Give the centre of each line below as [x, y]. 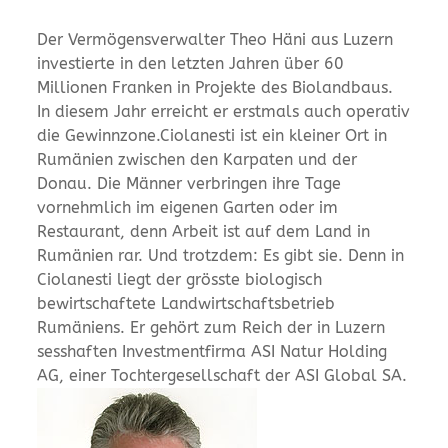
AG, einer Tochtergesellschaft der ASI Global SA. [222, 375]
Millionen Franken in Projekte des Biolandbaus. [215, 87]
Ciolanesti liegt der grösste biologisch [180, 279]
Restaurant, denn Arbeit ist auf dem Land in [204, 231]
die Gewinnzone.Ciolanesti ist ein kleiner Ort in [212, 135]
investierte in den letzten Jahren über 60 [191, 63]
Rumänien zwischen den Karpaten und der [197, 159]
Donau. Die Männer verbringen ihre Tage [189, 183]
